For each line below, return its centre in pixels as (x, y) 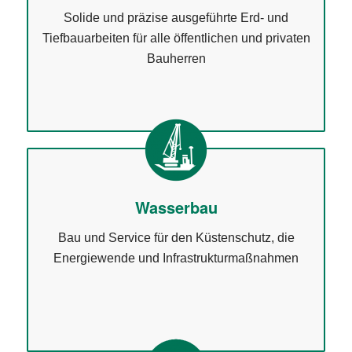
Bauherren (176, 58)
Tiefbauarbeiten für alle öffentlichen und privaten (176, 38)
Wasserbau (176, 207)
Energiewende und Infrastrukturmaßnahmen (176, 258)
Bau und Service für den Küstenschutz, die (176, 237)
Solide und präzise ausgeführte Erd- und (176, 17)
